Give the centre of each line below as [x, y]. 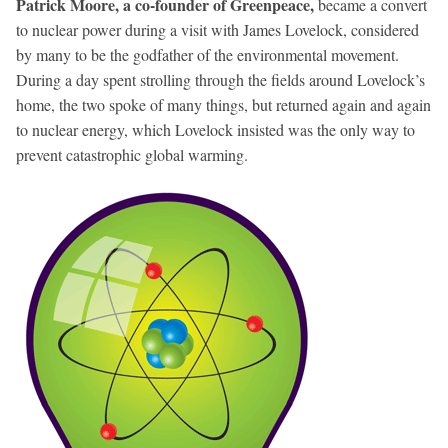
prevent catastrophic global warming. [132, 154]
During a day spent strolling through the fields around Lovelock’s [220, 79]
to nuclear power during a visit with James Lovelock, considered [217, 29]
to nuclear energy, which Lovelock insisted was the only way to [215, 129]
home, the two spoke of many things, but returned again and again [223, 104]
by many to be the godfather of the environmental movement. [207, 54]
